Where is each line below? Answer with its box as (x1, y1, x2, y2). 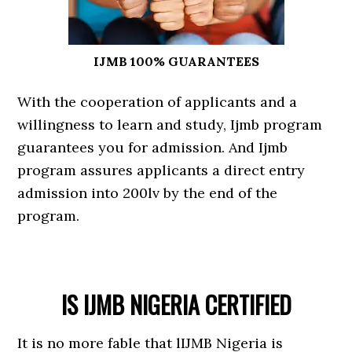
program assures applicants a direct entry (17, 161, 306, 179)
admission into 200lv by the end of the (17, 184, 278, 202)
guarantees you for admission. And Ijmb (17, 138, 288, 156)
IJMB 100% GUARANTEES (93, 53, 259, 69)
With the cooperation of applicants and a (17, 93, 298, 111)
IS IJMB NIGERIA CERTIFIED (60, 287, 291, 322)
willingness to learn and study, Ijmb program (17, 115, 323, 134)
